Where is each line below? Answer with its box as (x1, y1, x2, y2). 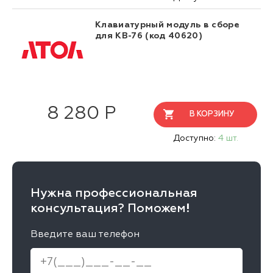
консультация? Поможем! (30, 202, 190, 215)
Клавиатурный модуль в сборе (95, 21, 240, 30)
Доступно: (172, 134, 218, 143)
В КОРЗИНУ (189, 110, 235, 119)
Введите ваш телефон (30, 230, 140, 240)
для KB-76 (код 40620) (95, 32, 203, 41)
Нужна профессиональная (30, 187, 197, 200)
